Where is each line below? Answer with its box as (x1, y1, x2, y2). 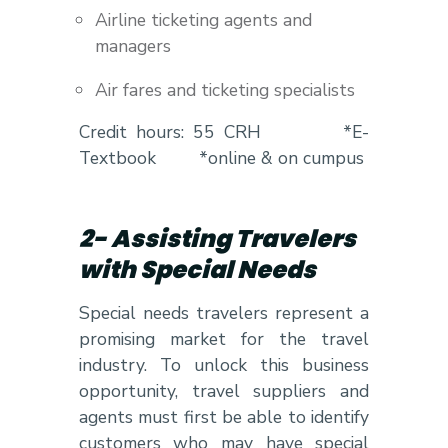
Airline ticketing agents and (94, 7, 312, 32)
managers (94, 33, 171, 58)
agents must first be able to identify (78, 404, 370, 429)
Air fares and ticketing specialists (94, 77, 355, 102)
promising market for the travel (78, 326, 370, 351)
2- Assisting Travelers (78, 221, 356, 255)
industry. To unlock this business (78, 352, 370, 377)
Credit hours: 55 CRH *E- (78, 119, 370, 144)
